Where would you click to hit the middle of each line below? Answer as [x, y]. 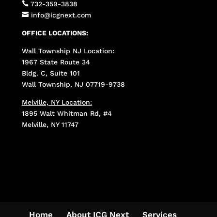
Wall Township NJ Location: [68, 51]
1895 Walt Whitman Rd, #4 [67, 113]
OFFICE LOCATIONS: [55, 33]
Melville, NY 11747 [50, 124]
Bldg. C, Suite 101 [51, 73]
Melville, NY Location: [57, 102]
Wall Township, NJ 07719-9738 [73, 84]
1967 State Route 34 [56, 62]
